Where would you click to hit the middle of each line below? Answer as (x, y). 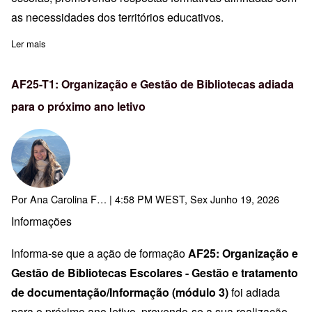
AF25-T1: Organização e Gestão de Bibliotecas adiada (153, 84)
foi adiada (254, 292)
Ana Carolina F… (68, 199)
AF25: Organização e (243, 253)
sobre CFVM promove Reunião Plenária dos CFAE (148, 44)
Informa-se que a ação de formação (100, 253)
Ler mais (29, 44)
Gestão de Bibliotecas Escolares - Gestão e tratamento (155, 273)
